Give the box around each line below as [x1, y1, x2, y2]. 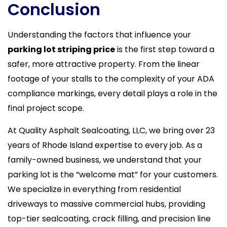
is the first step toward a [115, 44, 214, 56]
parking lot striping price [8, 44, 115, 56]
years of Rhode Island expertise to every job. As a [8, 139, 202, 151]
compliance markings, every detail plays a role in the [8, 88, 217, 100]
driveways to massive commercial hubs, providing [8, 198, 205, 210]
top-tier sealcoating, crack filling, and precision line [8, 212, 211, 224]
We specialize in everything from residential [8, 183, 181, 195]
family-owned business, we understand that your [8, 154, 202, 166]
